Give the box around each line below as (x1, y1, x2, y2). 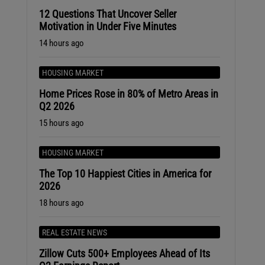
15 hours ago (38, 118, 84, 129)
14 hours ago (38, 38, 84, 49)
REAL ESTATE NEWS (41, 228, 107, 238)
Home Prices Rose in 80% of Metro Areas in (38, 88, 218, 101)
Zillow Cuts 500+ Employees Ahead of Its (38, 247, 210, 260)
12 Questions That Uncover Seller (38, 8, 176, 21)
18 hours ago (38, 198, 84, 209)
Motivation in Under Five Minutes (38, 20, 176, 33)
